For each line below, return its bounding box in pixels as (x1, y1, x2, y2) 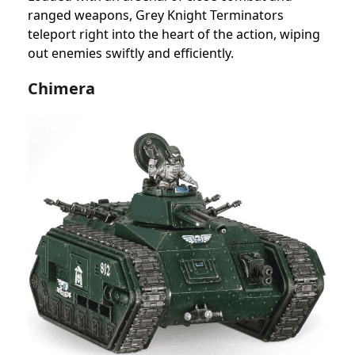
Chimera (28, 77, 95, 99)
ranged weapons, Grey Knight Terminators (28, 6, 284, 24)
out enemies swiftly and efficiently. (28, 44, 234, 62)
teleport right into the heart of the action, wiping (28, 25, 320, 43)
